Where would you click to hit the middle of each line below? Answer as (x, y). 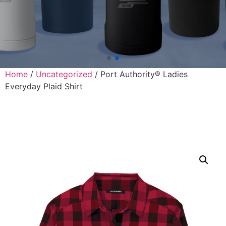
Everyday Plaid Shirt (44, 86)
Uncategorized (64, 74)
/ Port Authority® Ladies (140, 74)
